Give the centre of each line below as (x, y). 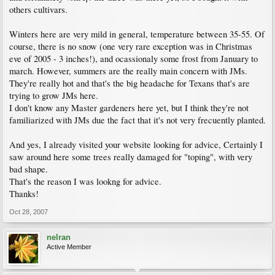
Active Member (69, 247)
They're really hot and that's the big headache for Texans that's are (130, 83)
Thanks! (24, 194)
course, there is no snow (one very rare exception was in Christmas (131, 47)
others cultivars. (38, 10)
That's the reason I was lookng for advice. (85, 182)
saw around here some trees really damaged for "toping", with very (131, 157)
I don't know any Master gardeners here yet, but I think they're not (129, 108)
